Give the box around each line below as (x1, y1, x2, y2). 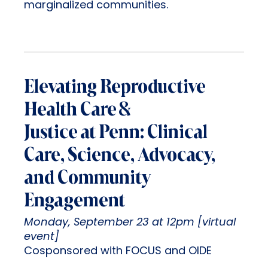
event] (24, 232, 59, 243)
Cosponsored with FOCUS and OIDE (24, 246, 212, 258)
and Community (24, 168, 151, 190)
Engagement (24, 191, 125, 212)
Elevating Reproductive (24, 77, 205, 99)
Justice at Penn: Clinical (24, 123, 208, 144)
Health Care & (24, 100, 131, 121)
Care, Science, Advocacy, (24, 145, 215, 167)
